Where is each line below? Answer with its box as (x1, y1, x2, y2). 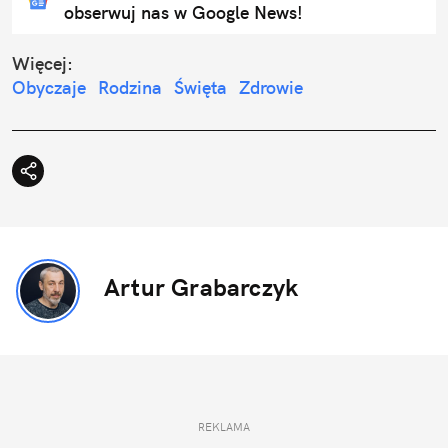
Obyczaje (12, 76, 86, 100)
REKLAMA (198, 420, 250, 435)
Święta (174, 76, 227, 100)
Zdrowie (239, 76, 303, 100)
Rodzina (98, 76, 162, 100)
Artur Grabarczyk (104, 272, 299, 303)
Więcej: (12, 52, 73, 76)
